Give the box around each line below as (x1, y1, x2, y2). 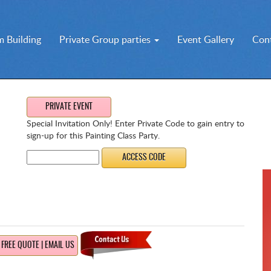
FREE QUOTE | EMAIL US (1, 241, 74, 250)
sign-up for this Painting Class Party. (27, 129, 160, 141)
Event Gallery (177, 33, 235, 46)
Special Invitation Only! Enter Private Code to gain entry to (27, 117, 244, 129)
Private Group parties (59, 33, 154, 46)
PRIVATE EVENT (45, 103, 93, 111)
